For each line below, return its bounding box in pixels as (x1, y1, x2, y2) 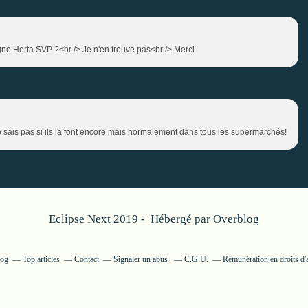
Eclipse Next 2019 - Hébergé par (49, 212, 213, 225)
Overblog (213, 212, 259, 225)
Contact (74, 254, 99, 264)
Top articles (23, 254, 60, 264)
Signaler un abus (113, 254, 170, 264)
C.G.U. (184, 254, 208, 264)
